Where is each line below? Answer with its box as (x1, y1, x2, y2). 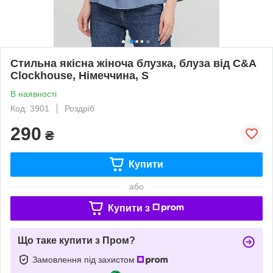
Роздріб (65, 103, 94, 113)
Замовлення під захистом (32, 254, 137, 264)
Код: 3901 (10, 103, 49, 113)
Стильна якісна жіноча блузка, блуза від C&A (10, 57, 256, 69)
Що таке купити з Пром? (18, 235, 135, 246)
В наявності (10, 88, 57, 99)
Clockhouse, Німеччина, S (10, 69, 149, 82)
